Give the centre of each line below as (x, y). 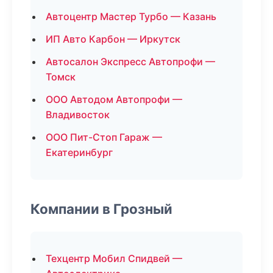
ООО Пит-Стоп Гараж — (104, 137)
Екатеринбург (79, 152)
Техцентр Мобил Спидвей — (114, 258)
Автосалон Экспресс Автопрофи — (130, 62)
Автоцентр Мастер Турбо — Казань (131, 16)
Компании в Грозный (101, 209)
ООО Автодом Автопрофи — (114, 99)
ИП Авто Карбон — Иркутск (113, 39)
